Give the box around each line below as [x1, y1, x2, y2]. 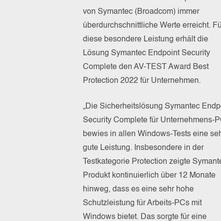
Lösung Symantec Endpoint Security [83, 49, 210, 57]
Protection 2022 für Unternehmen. [83, 76, 201, 85]
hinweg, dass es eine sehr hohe [83, 185, 194, 193]
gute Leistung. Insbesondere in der [83, 144, 204, 152]
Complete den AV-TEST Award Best [83, 63, 209, 71]
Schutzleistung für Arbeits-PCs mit [83, 199, 202, 207]
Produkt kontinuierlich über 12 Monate [83, 171, 216, 180]
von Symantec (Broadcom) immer [83, 7, 199, 16]
